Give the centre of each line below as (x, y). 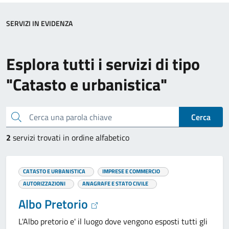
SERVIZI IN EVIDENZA (39, 23)
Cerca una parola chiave (13, 116)
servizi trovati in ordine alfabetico (71, 138)
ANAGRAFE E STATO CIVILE (115, 183)
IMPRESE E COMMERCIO (131, 171)
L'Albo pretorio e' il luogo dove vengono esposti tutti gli (113, 221)
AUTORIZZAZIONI (44, 183)
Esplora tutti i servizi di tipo (103, 64)
